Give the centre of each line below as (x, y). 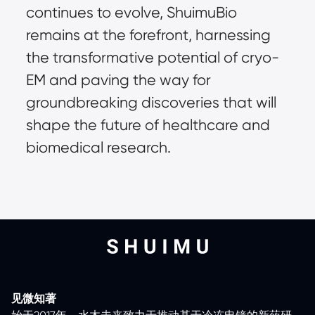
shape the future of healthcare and (148, 125)
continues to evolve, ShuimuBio (131, 12)
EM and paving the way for (118, 80)
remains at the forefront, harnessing (148, 35)
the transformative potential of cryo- (152, 57)
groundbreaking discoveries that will (151, 102)
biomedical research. (98, 147)
